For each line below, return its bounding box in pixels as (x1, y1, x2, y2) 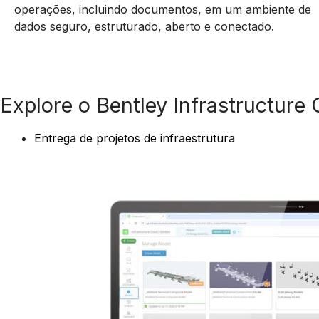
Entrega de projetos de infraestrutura (34, 131, 235, 145)
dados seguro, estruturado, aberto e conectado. (14, 19, 274, 33)
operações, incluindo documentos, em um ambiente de (14, 1, 311, 16)
